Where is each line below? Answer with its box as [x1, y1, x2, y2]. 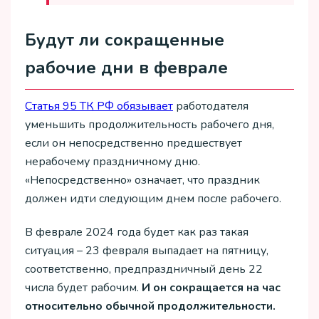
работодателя [173, 98, 249, 115]
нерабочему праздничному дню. [25, 154, 200, 170]
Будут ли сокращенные [25, 28, 224, 51]
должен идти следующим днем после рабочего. [25, 191, 281, 207]
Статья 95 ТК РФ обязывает [25, 98, 173, 115]
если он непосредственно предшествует [25, 135, 242, 152]
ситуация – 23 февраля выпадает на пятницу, [25, 243, 268, 259]
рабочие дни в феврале [25, 56, 228, 79]
